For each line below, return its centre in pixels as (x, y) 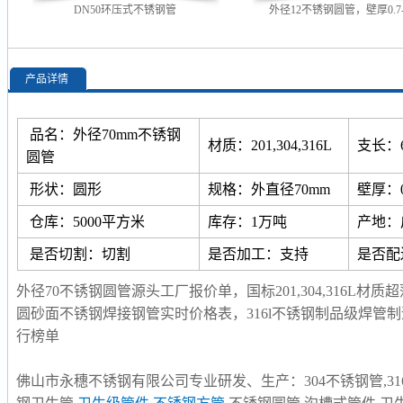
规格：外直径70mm (269, 189)
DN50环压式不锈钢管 (125, 10)
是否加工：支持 (259, 254)
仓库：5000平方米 (86, 222)
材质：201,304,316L (270, 145)
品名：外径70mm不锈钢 (104, 134)
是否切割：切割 (79, 254)
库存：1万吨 (248, 222)
